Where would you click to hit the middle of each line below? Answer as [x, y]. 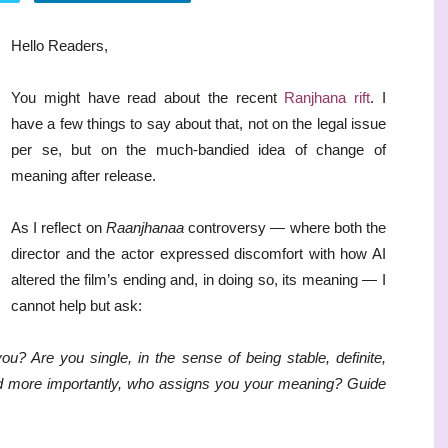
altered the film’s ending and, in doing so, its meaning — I [198, 279]
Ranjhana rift [327, 97]
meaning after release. [83, 175]
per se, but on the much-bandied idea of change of [198, 149]
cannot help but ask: [76, 305]
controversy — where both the [285, 227]
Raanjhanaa [144, 227]
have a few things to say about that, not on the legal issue [198, 123]
